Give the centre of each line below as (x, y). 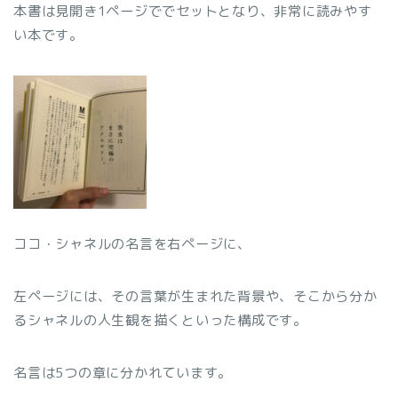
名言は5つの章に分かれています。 (123, 373)
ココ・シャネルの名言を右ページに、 (132, 244)
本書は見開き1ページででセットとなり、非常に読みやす (193, 12)
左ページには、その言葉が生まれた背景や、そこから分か (195, 297)
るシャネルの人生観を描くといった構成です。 (160, 321)
